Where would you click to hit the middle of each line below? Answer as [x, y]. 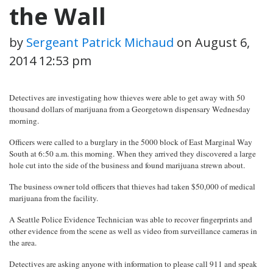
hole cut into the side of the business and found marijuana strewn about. [127, 165]
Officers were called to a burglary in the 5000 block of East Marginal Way [131, 142]
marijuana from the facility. [54, 198]
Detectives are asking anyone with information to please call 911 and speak [133, 264]
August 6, [222, 42]
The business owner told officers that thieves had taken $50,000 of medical [132, 186]
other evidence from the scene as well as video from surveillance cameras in [133, 231]
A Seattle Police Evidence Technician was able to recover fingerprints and [131, 219]
